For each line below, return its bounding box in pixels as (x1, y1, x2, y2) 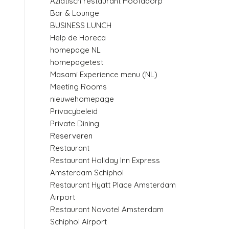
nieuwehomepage (50, 94, 114, 104)
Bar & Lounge (50, 8, 100, 18)
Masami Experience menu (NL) (50, 69, 158, 79)
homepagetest (50, 57, 104, 67)
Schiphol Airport (50, 216, 107, 226)
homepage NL (50, 44, 101, 55)
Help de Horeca (50, 32, 106, 42)
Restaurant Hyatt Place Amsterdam (50, 179, 176, 190)
